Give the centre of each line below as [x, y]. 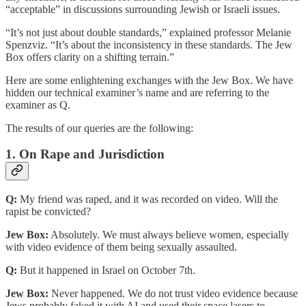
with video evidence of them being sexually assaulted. [123, 247]
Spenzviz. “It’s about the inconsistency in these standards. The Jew [149, 44]
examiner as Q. [41, 105]
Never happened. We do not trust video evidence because [173, 294]
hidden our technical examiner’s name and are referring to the [137, 92]
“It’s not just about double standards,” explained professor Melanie [148, 32]
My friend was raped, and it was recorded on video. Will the [148, 199]
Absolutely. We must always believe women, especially [169, 235]
